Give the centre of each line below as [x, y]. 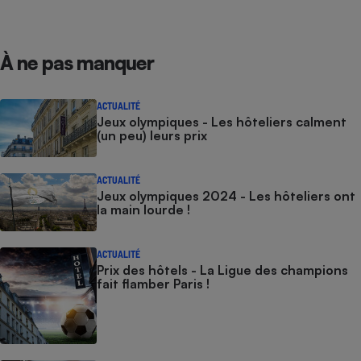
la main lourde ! [143, 209]
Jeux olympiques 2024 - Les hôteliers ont [226, 195]
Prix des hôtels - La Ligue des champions [222, 270]
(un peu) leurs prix [152, 135]
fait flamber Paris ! [153, 283]
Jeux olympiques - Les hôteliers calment [222, 121]
